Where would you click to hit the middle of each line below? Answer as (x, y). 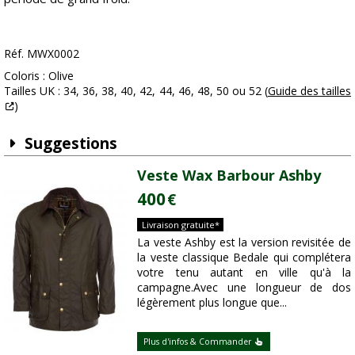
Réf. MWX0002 (41, 53)
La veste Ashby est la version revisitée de (244, 242)
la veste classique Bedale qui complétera (244, 257)
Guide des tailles (309, 90)
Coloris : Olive (38, 75)
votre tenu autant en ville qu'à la (244, 272)
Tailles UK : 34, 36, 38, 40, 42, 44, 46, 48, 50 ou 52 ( (136, 90)
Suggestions (69, 143)
